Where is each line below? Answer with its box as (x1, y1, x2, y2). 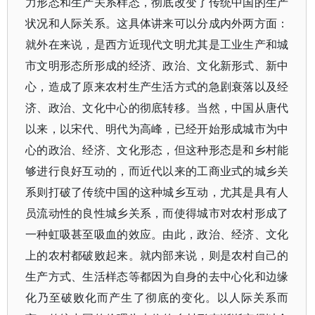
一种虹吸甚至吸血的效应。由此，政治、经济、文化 (25, 226, 289, 242)
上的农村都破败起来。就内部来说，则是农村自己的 (25, 247, 289, 263)
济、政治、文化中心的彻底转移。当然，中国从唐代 (25, 100, 289, 115)
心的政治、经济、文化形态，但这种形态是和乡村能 (25, 142, 289, 157)
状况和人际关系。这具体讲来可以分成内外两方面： (25, 15, 289, 31)
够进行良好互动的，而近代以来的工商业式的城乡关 (25, 163, 289, 179)
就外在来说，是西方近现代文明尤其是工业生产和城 (25, 37, 289, 52)
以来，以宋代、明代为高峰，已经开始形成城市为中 (25, 121, 289, 136)
